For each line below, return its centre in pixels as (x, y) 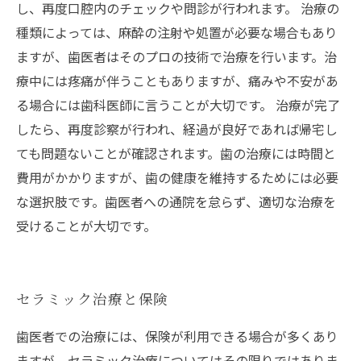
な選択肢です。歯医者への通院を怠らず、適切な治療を (176, 202)
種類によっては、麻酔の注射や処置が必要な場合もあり (177, 33)
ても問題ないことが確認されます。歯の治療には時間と (176, 154)
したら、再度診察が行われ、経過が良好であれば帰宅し (177, 129)
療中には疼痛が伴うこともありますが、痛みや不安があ (177, 81)
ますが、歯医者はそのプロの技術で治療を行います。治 (176, 57)
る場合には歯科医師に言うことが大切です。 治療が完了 (178, 105)
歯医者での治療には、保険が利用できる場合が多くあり (177, 336)
